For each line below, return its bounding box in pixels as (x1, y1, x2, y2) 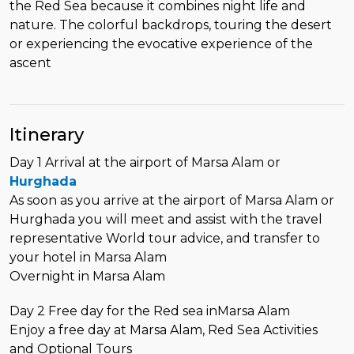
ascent (9, 55, 51, 70)
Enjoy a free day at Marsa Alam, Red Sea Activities (9, 322, 318, 337)
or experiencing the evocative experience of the (9, 36, 313, 51)
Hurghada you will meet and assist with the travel (9, 211, 322, 227)
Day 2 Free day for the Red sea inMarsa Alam (9, 303, 290, 318)
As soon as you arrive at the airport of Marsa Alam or (9, 192, 334, 208)
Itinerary (9, 123, 84, 145)
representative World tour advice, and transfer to (9, 230, 320, 246)
